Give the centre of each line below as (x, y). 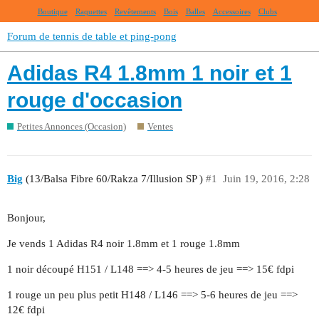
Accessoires (231, 11)
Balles (195, 11)
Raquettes (91, 11)
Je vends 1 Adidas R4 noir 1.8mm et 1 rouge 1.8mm (124, 243)
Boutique (52, 11)
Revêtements (135, 11)
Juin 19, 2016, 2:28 (266, 179)
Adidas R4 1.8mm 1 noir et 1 (150, 73)
